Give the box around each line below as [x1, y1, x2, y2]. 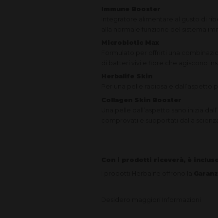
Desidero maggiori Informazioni [101, 196, 201, 204]
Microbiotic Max [101, 39, 160, 47]
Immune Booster [101, 5, 161, 13]
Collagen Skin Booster [101, 96, 182, 104]
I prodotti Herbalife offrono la [101, 169, 194, 177]
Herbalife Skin [101, 73, 153, 80]
